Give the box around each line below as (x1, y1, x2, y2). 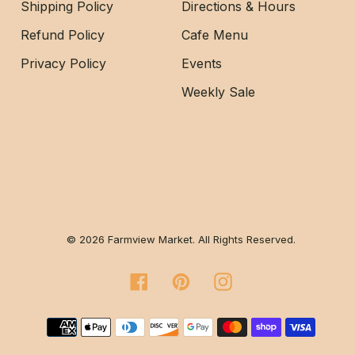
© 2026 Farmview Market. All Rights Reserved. (67, 233, 296, 246)
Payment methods (180, 311, 289, 327)
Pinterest (189, 272, 243, 288)
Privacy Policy (20, 55, 106, 72)
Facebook (147, 272, 208, 288)
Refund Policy (20, 27, 105, 44)
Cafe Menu (181, 27, 248, 44)
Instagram (231, 272, 292, 288)
